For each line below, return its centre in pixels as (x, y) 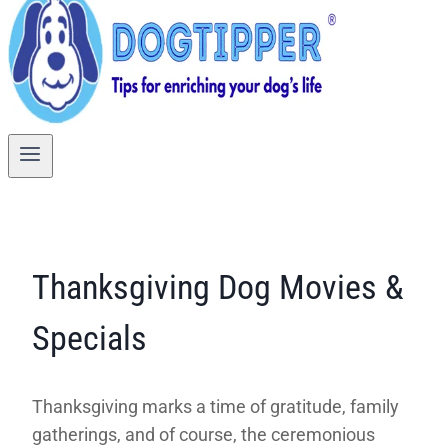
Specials (89, 338)
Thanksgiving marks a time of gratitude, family (215, 406)
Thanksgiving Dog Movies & (218, 287)
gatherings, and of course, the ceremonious (203, 434)
